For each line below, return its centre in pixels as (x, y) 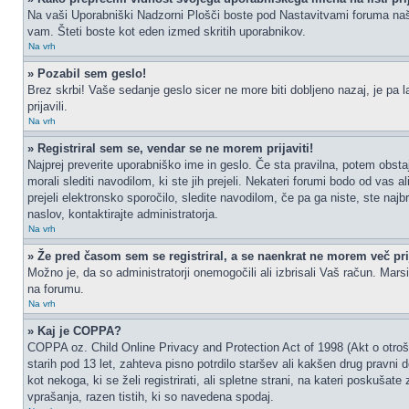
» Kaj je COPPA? (74, 331)
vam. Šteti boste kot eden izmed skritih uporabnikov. (167, 31)
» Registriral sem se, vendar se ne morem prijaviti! (170, 148)
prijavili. (47, 106)
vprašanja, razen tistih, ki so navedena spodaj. (151, 397)
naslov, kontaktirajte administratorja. (123, 214)
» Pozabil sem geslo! (87, 73)
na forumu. (56, 289)
